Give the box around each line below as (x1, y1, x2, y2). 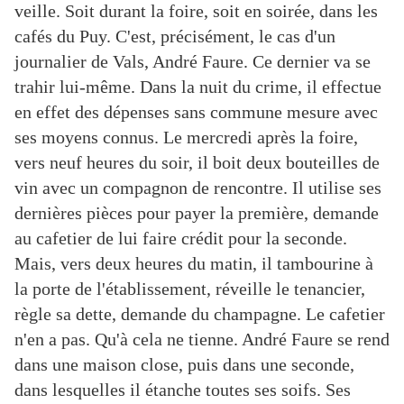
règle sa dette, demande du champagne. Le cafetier (14, 304, 385, 325)
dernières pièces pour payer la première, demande (14, 203, 379, 224)
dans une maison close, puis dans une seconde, (14, 354, 354, 375)
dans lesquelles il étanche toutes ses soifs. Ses (14, 380, 351, 400)
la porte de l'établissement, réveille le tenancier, (14, 279, 365, 299)
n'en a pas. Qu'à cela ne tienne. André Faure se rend (14, 329, 390, 350)
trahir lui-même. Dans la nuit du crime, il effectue (14, 77, 381, 97)
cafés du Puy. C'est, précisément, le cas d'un (14, 26, 335, 47)
